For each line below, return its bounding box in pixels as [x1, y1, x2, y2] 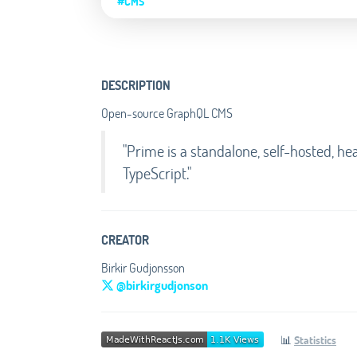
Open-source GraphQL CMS [101, 104, 233, 122]
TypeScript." [123, 163, 191, 184]
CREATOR [101, 231, 149, 249]
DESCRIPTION [101, 76, 171, 94]
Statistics [294, 332, 336, 348]
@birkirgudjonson [114, 277, 208, 294]
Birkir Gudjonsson [101, 259, 185, 277]
